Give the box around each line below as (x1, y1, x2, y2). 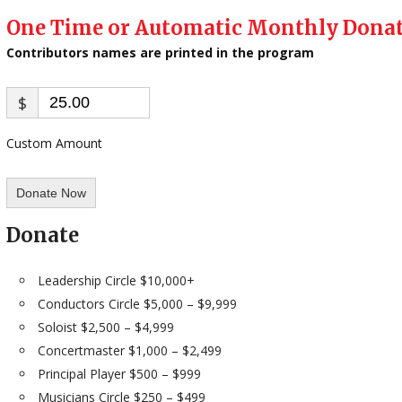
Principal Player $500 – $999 (38, 365, 201, 382)
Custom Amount (6, 135, 102, 152)
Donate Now (16, 186, 86, 200)
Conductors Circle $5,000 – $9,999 (38, 295, 237, 312)
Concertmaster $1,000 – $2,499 (38, 342, 222, 359)
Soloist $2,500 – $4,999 (38, 319, 174, 336)
